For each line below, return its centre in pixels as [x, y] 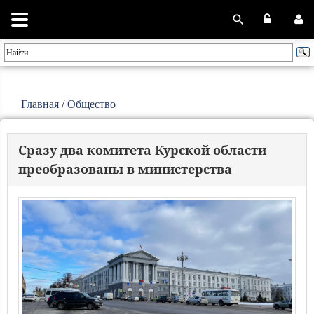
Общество [91, 104]
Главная [40, 104]
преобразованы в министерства [125, 169]
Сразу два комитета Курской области [142, 150]
